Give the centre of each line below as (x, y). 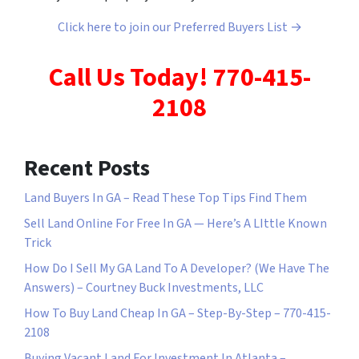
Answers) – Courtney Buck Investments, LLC (144, 288)
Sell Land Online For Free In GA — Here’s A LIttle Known (175, 224)
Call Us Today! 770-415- (179, 78)
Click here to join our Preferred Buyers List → (179, 27)
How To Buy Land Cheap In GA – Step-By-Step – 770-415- (177, 313)
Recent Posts (87, 168)
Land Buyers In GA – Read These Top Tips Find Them (165, 198)
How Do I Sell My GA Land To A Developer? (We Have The (177, 268)
